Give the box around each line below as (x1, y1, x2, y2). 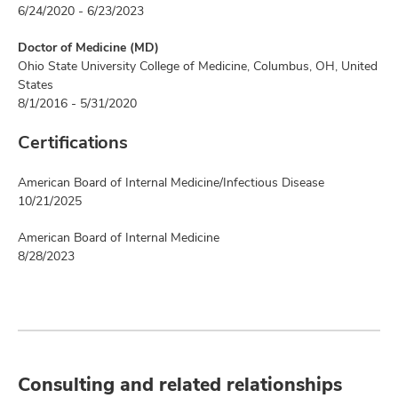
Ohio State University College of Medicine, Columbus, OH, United (18, 58, 378, 74)
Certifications (18, 131, 128, 154)
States (18, 76, 53, 92)
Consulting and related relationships (18, 372, 342, 396)
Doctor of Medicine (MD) (18, 39, 159, 55)
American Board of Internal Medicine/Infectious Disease (18, 174, 324, 190)
